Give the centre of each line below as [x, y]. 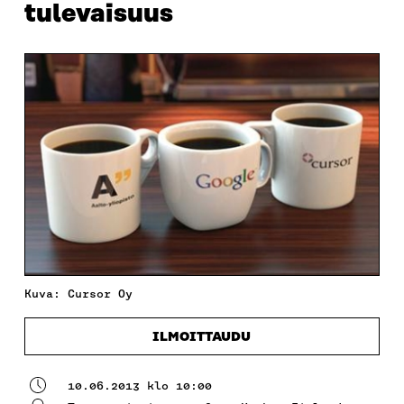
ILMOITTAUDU [202, 337]
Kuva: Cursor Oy [78, 294]
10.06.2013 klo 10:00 [139, 386]
